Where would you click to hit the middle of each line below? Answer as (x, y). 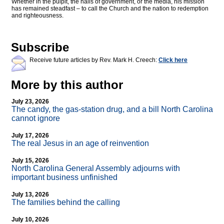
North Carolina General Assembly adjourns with (96, 168)
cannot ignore (36, 118)
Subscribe (40, 47)
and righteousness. (37, 16)
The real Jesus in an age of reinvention (80, 143)
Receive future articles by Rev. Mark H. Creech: (94, 60)
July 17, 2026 (30, 136)
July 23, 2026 (30, 102)
